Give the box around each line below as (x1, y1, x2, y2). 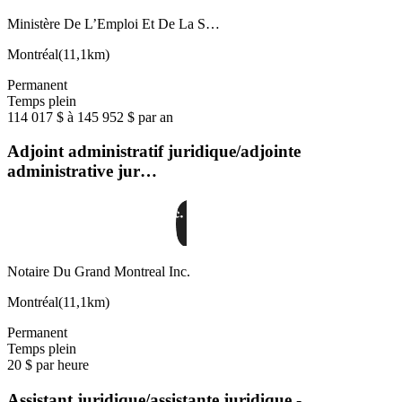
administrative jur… (7, 162, 157, 181)
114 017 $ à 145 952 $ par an (7, 109, 173, 125)
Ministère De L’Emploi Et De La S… (7, 15, 220, 31)
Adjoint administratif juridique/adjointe (7, 142, 301, 162)
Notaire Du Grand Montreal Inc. (7, 264, 190, 280)
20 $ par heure (7, 357, 89, 373)
